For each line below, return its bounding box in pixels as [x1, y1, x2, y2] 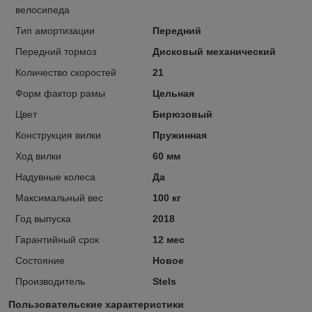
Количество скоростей [15, 66, 116, 78]
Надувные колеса [15, 171, 95, 182]
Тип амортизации [15, 24, 95, 36]
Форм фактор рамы [15, 87, 105, 99]
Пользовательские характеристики [8, 298, 184, 310]
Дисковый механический [152, 45, 276, 57]
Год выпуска [15, 212, 71, 224]
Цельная [152, 87, 194, 99]
